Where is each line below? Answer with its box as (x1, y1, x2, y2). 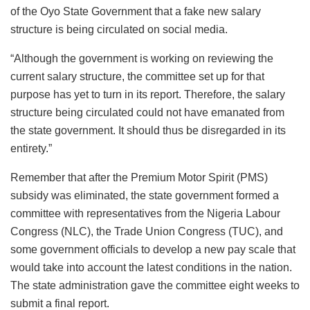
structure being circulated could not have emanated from (10, 107, 284, 119)
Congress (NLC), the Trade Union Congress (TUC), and (10, 226, 283, 238)
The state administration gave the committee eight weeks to (10, 280, 300, 292)
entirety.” (10, 143, 52, 155)
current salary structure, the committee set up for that (10, 71, 264, 83)
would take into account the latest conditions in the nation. (10, 262, 292, 274)
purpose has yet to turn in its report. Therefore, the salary (10, 89, 285, 101)
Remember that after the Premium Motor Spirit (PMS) (10, 172, 268, 184)
